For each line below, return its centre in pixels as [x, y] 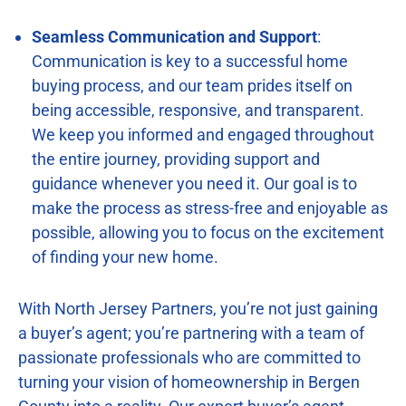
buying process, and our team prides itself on [192, 85]
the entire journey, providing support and [176, 159]
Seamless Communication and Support [174, 36]
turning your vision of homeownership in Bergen [189, 382]
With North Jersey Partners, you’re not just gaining [198, 308]
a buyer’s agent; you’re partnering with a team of [191, 333]
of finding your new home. [125, 256]
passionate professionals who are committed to [189, 357]
